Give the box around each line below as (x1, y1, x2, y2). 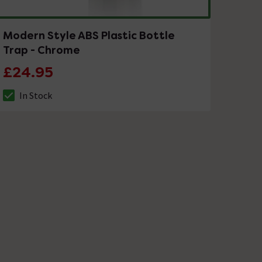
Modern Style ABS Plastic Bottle (3, 28, 175, 42)
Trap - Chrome (3, 43, 81, 57)
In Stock (19, 89, 53, 101)
